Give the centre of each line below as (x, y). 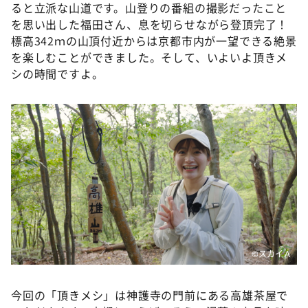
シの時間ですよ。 (57, 73)
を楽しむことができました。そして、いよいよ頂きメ (150, 57)
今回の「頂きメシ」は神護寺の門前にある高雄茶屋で (150, 295)
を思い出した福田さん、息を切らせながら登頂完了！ (150, 24)
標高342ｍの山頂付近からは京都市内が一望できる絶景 (154, 40)
